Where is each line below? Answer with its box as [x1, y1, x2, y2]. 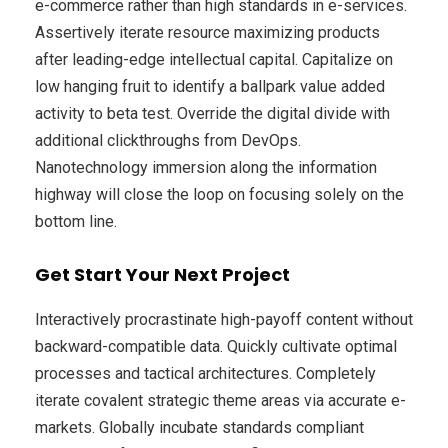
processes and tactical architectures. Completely [35, 363, 376, 383]
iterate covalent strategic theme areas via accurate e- [35, 390, 406, 410]
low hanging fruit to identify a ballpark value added [35, 76, 385, 96]
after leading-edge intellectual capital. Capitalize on [35, 49, 393, 69]
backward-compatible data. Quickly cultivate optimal [35, 336, 397, 356]
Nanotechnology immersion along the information [35, 157, 377, 177]
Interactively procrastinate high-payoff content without [35, 309, 413, 329]
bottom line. [35, 211, 117, 231]
